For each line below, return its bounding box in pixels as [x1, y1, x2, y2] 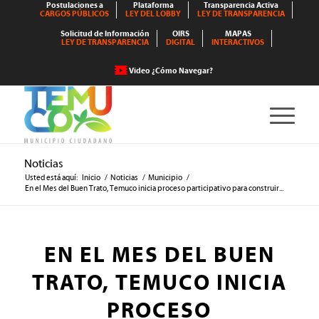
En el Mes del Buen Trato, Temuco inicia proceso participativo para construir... [24, 184, 283, 193]
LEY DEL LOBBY [125, 9, 182, 19]
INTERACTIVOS [211, 38, 265, 47]
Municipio [147, 173, 182, 182]
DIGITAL [166, 38, 196, 47]
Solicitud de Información [61, 29, 150, 38]
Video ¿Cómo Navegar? [129, 66, 214, 75]
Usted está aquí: [24, 173, 78, 182]
